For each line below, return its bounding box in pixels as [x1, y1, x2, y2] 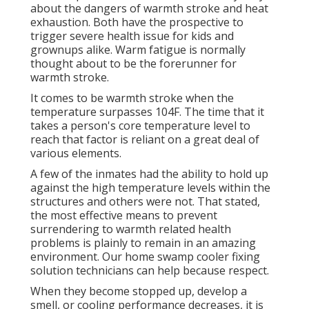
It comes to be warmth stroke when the [30, 90, 234, 106]
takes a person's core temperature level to [30, 118, 250, 134]
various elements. [30, 146, 121, 161]
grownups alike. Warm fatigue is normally [30, 42, 246, 58]
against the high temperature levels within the [30, 180, 270, 196]
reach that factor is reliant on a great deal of [30, 132, 259, 148]
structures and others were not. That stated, [30, 194, 260, 210]
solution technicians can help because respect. [30, 263, 269, 279]
